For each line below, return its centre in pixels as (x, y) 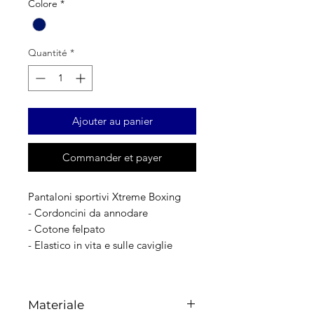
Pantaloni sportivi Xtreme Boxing (106, 197)
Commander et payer (112, 158)
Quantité (48, 53)
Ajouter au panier (112, 121)
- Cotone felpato (67, 229)
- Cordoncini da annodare (88, 213)
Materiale (56, 305)
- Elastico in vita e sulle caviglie (100, 245)
